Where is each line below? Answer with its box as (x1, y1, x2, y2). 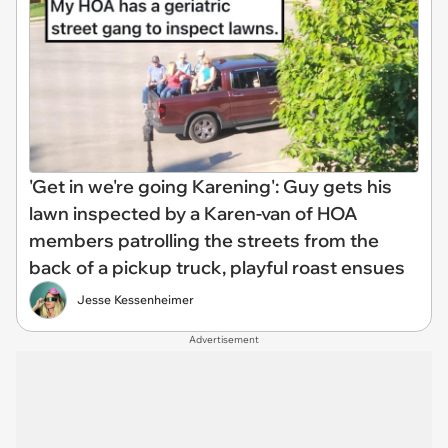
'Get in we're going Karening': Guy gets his (29, 175, 392, 199)
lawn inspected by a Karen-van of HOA (29, 202, 358, 226)
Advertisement (189, 333, 259, 347)
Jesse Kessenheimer (77, 292, 194, 308)
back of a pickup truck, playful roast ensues (29, 256, 405, 280)
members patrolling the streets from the (29, 229, 379, 253)
